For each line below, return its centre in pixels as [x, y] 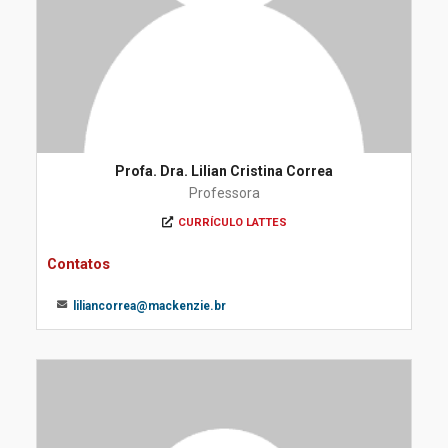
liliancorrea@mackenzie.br [149, 306]
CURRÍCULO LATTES [232, 222]
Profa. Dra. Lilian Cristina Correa [224, 171]
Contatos [78, 264]
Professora [224, 193]
